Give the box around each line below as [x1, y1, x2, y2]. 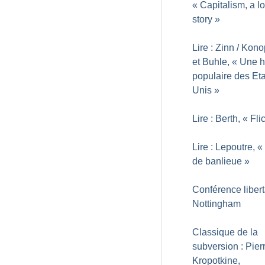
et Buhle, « [192, 57, 237, 67]
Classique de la [192, 227, 258, 237]
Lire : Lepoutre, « [192, 142, 263, 152]
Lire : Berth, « [192, 114, 248, 124]
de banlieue [192, 156, 242, 166]
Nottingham [192, 199, 241, 209]
